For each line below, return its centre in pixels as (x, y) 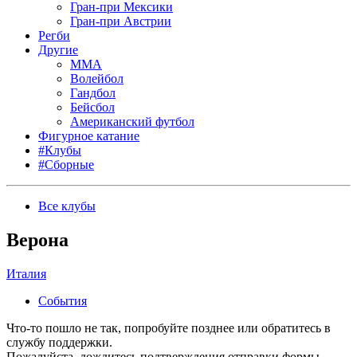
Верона (37, 239)
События (63, 300)
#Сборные (66, 165)
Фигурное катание (89, 136)
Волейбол (97, 78)
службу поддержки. (59, 342)
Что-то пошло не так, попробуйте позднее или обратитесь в (169, 328)
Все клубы (67, 206)
